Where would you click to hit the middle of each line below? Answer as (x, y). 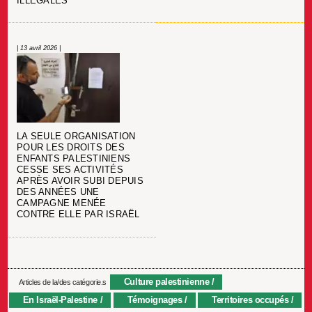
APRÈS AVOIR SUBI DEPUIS (80, 181)
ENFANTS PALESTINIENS (74, 159)
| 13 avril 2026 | (39, 48)
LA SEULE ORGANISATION (76, 137)
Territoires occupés (250, 299)
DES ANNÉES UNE (58, 193)
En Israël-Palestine (60, 299)
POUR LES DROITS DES (71, 148)
